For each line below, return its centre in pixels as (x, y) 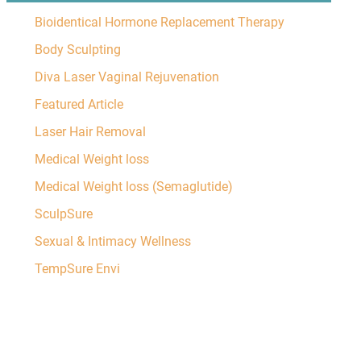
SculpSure (63, 214)
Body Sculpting (77, 50)
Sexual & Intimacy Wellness (112, 241)
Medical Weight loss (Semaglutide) (133, 187)
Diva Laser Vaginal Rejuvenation (127, 77)
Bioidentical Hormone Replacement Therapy (159, 22)
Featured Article (79, 104)
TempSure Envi (77, 269)
